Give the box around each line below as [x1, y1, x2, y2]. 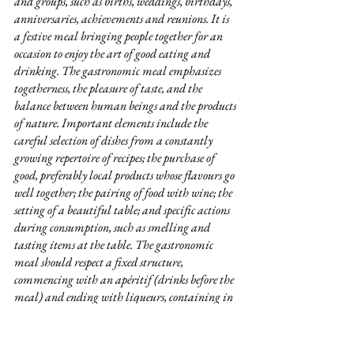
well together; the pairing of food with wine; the [14, 183, 235, 201]
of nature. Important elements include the [14, 114, 210, 131]
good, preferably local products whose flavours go [14, 166, 237, 183]
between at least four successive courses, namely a [14, 305, 235, 322]
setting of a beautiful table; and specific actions [14, 201, 232, 218]
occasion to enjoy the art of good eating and [14, 44, 213, 62]
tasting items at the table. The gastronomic [14, 235, 216, 253]
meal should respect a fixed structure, [14, 253, 186, 270]
